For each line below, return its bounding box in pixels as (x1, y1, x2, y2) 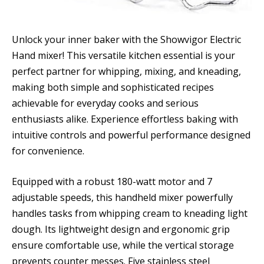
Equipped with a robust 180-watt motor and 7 (12, 174, 212, 188)
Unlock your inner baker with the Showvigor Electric (12, 33, 241, 46)
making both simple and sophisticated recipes (12, 81, 214, 94)
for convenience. (12, 144, 84, 157)
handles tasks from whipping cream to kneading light (12, 206, 247, 220)
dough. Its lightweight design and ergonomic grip (12, 222, 230, 236)
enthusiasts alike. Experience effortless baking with (12, 113, 238, 126)
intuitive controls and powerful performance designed (12, 128, 250, 141)
